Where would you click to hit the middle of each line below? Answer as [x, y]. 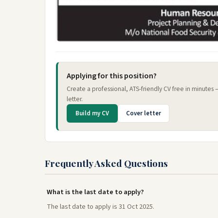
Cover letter [144, 113]
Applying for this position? [112, 76]
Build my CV [92, 113]
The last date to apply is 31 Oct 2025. [100, 207]
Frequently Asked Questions [106, 163]
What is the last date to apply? [95, 192]
